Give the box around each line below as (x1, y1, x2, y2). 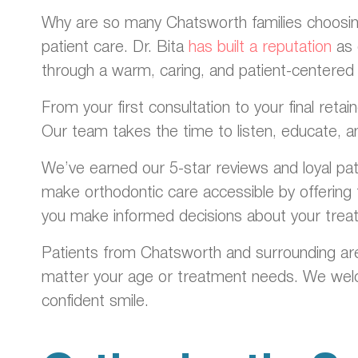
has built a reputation (189, 34, 332, 57)
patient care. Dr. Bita (42, 34, 189, 57)
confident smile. (42, 288, 149, 311)
